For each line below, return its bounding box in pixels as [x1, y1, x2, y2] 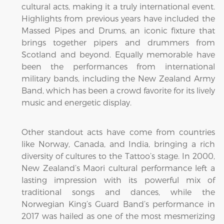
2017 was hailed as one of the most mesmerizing [21, 211, 215, 220]
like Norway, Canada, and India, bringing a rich [21, 139, 215, 148]
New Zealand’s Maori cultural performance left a [21, 163, 215, 172]
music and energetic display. [21, 97, 131, 107]
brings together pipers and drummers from [21, 37, 215, 47]
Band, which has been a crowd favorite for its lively [21, 85, 215, 95]
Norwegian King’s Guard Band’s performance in [21, 199, 215, 208]
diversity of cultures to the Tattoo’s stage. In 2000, [21, 151, 215, 160]
